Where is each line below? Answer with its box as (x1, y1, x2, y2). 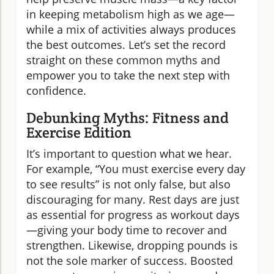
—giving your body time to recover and (26, 222, 227, 237)
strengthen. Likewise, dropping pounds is (26, 237, 238, 253)
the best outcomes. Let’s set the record (26, 37, 226, 52)
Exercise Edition (26, 122, 131, 142)
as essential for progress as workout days (26, 207, 240, 222)
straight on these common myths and (26, 52, 220, 67)
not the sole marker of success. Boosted (26, 253, 233, 268)
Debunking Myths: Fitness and (26, 108, 229, 127)
